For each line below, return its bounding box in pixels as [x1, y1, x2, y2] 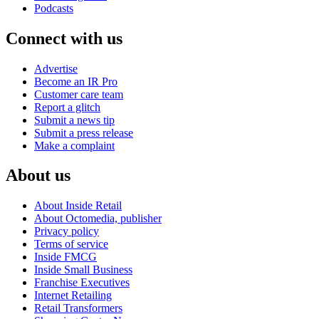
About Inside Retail [34, 199, 122, 212]
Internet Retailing [34, 289, 112, 302]
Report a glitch [34, 100, 100, 113]
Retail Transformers [34, 302, 122, 315]
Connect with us [6, 28, 122, 48]
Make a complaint [34, 139, 115, 152]
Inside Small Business [34, 263, 132, 276]
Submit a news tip [34, 113, 115, 126]
